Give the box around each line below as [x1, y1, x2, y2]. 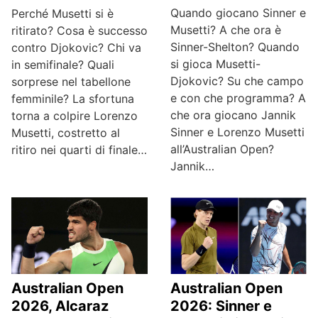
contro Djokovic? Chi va [11, 40, 141, 55]
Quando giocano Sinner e [170, 6, 306, 20]
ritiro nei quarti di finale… [11, 143, 147, 158]
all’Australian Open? [170, 142, 274, 156]
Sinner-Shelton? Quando [170, 40, 300, 54]
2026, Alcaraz [11, 297, 109, 314]
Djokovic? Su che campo [170, 74, 304, 88]
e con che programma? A [170, 91, 306, 105]
